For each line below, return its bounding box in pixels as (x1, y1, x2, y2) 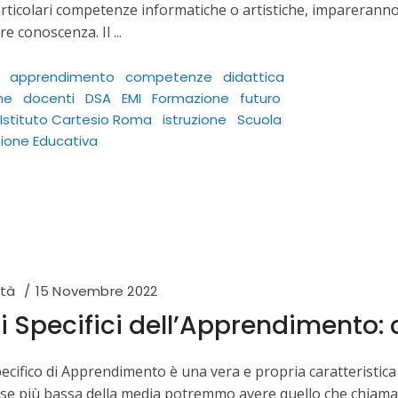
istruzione (163, 110, 227, 130)
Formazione (152, 89, 229, 108)
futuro (240, 89, 281, 108)
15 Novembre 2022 (35, 282, 158, 301)
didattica (223, 68, 284, 87)
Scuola (237, 110, 282, 130)
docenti (23, 89, 75, 108)
